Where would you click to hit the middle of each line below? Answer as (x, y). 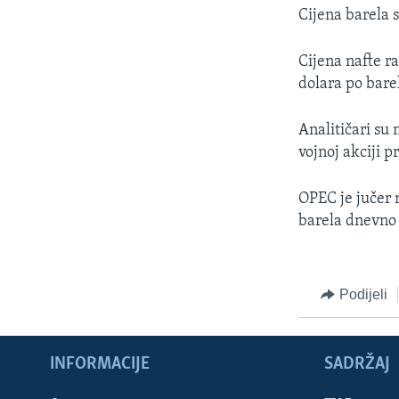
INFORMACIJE (100, 364)
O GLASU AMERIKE (76, 34)
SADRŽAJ (357, 364)
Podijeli (363, 295)
